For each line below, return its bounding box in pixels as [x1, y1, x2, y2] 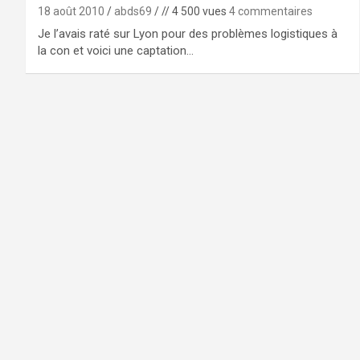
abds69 [114, 5, 152, 18]
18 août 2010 [38, 5, 104, 18]
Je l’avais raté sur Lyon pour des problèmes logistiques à [38, 27, 337, 41]
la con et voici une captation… [38, 43, 194, 58]
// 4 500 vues [159, 5, 229, 18]
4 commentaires [229, 5, 313, 18]
